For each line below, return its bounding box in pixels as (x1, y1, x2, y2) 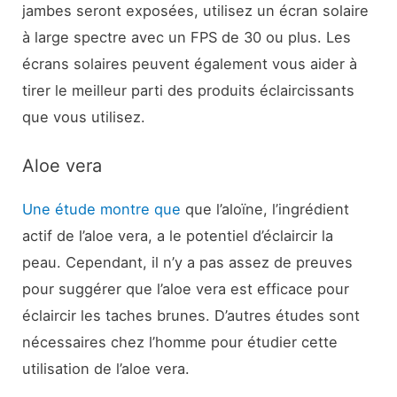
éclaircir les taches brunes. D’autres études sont (22, 307, 361, 325)
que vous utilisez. (22, 107, 146, 126)
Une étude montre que (22, 200, 182, 219)
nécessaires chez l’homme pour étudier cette (22, 333, 339, 352)
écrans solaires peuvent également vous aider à (22, 54, 358, 73)
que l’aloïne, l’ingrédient (181, 200, 350, 219)
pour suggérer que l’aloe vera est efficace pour (22, 280, 350, 299)
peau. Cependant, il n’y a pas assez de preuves (22, 253, 354, 272)
